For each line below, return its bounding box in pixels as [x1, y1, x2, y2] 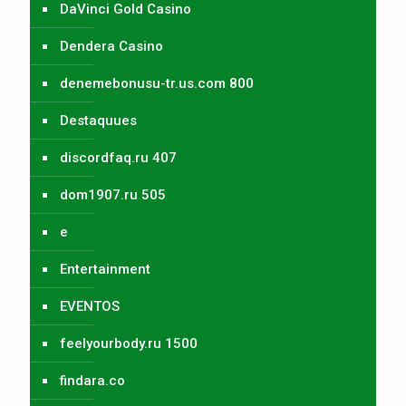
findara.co [60, 372, 125, 389]
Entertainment [60, 260, 150, 277]
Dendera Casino [60, 37, 163, 54]
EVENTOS [60, 297, 120, 314]
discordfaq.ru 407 [60, 149, 177, 166]
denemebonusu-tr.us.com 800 [60, 74, 254, 92]
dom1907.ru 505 [60, 186, 166, 203]
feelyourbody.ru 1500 [60, 334, 198, 352]
